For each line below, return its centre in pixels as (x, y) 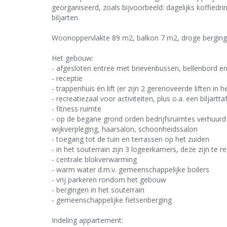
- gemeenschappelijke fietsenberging (112, 200)
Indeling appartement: (87, 220)
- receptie (67, 78)
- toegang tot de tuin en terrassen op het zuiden (130, 139)
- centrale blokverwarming (94, 159)
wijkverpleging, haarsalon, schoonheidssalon (125, 129)
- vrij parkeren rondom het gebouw (109, 180)
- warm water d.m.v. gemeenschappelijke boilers (130, 169)
